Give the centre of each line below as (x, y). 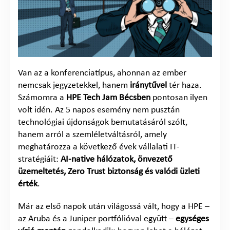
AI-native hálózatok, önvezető (117, 159)
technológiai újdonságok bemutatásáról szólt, (103, 122)
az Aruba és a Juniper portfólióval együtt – (97, 219)
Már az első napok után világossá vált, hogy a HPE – (114, 206)
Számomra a (42, 98)
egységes (192, 219)
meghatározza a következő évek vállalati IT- (99, 147)
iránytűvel (148, 85)
